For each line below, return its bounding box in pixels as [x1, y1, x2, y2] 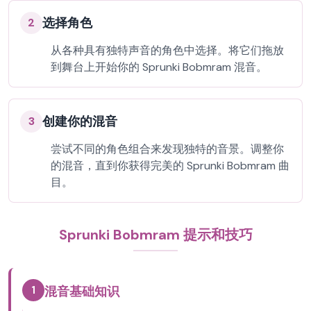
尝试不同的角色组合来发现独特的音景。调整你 [51, 142, 284, 156]
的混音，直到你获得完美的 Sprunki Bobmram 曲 [51, 158, 289, 173]
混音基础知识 [44, 283, 119, 300]
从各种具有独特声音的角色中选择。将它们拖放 [51, 43, 284, 58]
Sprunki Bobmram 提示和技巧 [58, 226, 253, 244]
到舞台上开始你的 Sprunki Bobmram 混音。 [51, 60, 267, 74]
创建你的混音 [42, 113, 117, 130]
